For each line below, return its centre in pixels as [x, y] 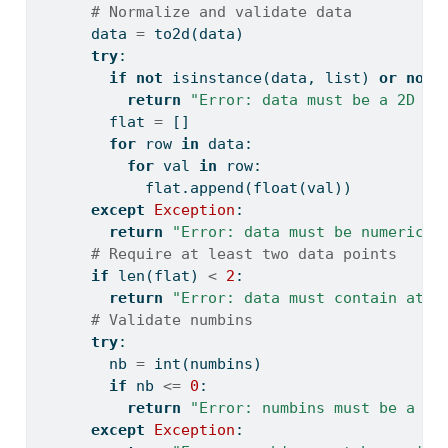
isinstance [216, 78]
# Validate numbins [171, 320]
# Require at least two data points [243, 254]
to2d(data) [194, 34]
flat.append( [144, 188]
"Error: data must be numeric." [306, 232]
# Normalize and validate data [221, 12]
